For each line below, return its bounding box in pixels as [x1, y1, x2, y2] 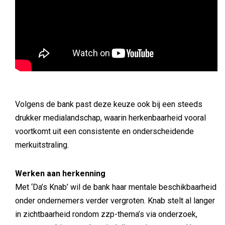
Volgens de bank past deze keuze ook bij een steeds [15, 99, 202, 109]
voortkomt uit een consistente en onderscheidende [15, 127, 194, 137]
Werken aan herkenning [15, 169, 105, 179]
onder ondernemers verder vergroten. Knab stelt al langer [15, 196, 215, 206]
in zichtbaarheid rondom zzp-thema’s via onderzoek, [15, 209, 197, 219]
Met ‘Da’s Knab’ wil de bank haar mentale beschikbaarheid [15, 182, 216, 192]
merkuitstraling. [15, 140, 69, 150]
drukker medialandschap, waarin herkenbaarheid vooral [15, 113, 206, 123]
